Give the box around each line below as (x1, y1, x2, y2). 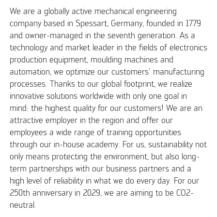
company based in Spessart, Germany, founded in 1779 (9, 17, 201, 28)
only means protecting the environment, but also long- (9, 151, 200, 161)
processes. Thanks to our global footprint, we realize (9, 78, 192, 89)
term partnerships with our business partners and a (9, 163, 191, 173)
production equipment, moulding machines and (9, 54, 173, 64)
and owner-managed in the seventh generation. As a (9, 30, 195, 40)
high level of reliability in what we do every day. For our (9, 175, 199, 186)
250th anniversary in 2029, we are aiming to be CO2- (9, 187, 194, 198)
